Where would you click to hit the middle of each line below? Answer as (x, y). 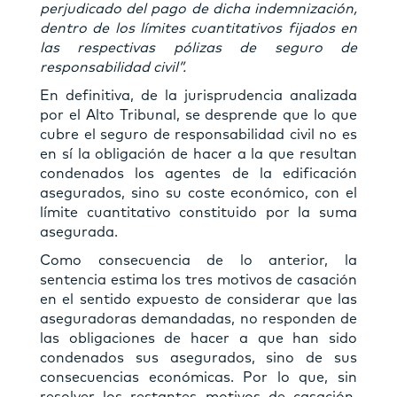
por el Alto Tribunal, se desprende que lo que (198, 115)
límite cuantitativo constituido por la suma (198, 212)
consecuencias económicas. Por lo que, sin (198, 377)
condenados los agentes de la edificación (198, 173)
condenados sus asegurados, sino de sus (198, 358)
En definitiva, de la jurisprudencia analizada (198, 95)
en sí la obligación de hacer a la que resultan (198, 154)
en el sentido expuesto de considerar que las (198, 299)
